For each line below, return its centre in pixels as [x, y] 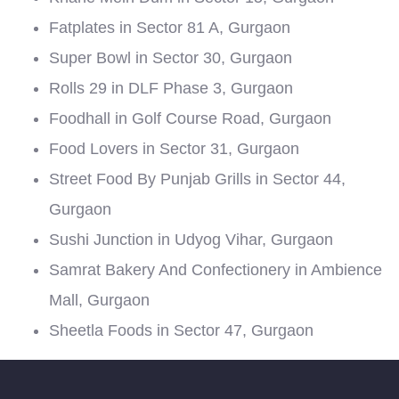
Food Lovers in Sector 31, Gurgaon [174, 149]
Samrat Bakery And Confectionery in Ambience [216, 270]
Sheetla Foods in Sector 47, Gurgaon [181, 330]
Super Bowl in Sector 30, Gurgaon [171, 58]
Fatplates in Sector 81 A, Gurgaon [170, 28]
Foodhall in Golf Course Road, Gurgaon [190, 118]
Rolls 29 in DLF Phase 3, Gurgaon [171, 88]
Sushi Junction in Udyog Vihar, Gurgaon [191, 240]
